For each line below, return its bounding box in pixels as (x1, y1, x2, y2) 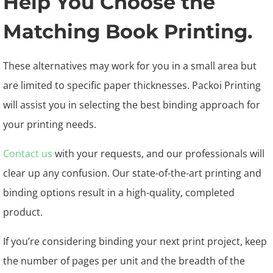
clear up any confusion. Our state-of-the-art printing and (3, 166, 261, 180)
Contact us (3, 147, 52, 160)
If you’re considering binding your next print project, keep (3, 235, 267, 248)
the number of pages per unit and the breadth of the (3, 254, 245, 268)
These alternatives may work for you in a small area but (3, 59, 257, 73)
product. (3, 205, 43, 219)
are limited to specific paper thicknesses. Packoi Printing (3, 79, 261, 92)
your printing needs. (3, 118, 96, 131)
